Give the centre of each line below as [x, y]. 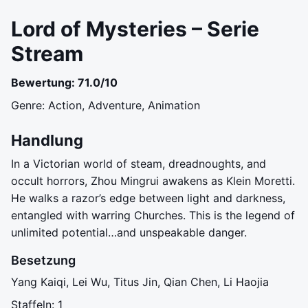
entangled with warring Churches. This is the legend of [153, 215]
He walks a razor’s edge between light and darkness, [148, 198]
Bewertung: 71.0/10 [64, 82]
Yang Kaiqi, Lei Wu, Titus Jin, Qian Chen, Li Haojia [140, 282]
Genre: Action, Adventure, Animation [106, 105]
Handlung [47, 140]
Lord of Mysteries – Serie [135, 29]
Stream [47, 54]
